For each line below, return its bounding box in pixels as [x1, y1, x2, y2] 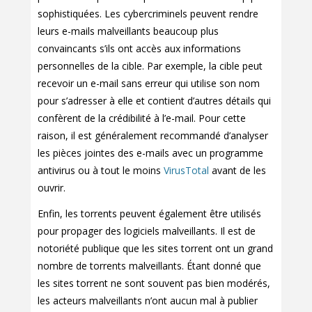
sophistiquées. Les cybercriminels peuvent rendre [38, 7, 258, 21]
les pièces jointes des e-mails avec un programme [38, 146, 263, 160]
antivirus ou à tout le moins [38, 164, 164, 178]
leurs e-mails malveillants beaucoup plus [38, 24, 219, 38]
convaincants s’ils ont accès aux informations [38, 42, 241, 56]
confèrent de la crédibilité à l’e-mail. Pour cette [38, 111, 246, 125]
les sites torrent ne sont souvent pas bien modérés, [38, 276, 270, 290]
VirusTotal [164, 164, 209, 178]
